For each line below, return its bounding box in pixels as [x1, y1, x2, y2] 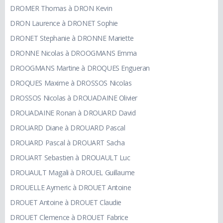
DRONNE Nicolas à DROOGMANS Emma [10, 48, 137, 58]
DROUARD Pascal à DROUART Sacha [10, 138, 125, 148]
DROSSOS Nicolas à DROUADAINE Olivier [10, 93, 137, 103]
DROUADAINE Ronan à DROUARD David [10, 108, 136, 118]
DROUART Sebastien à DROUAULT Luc [10, 153, 130, 163]
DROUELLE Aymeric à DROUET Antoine [10, 183, 131, 193]
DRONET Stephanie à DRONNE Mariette [10, 33, 134, 43]
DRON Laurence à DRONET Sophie [10, 18, 118, 28]
